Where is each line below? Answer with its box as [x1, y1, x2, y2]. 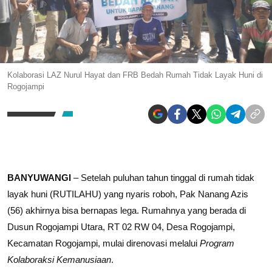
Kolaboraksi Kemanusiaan [7, 254, 111, 265]
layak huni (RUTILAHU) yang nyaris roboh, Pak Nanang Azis [7, 188, 248, 199]
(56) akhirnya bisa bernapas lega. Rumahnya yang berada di [7, 205, 246, 216]
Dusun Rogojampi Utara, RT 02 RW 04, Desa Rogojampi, [7, 221, 235, 232]
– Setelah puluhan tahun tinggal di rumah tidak [71, 172, 254, 183]
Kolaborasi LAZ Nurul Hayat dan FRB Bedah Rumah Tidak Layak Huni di [7, 70, 263, 80]
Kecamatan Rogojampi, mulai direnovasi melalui [7, 237, 200, 248]
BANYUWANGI [7, 172, 71, 183]
